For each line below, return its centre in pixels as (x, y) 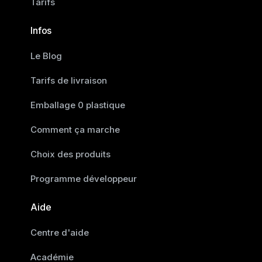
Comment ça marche (75, 129)
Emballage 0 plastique (78, 105)
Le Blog (46, 56)
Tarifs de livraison (69, 80)
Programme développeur (84, 178)
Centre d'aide (60, 232)
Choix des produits (70, 154)
